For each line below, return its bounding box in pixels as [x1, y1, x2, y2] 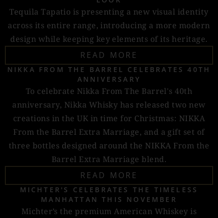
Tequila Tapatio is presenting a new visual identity [9, 6, 209, 17]
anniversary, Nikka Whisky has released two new [12, 99, 206, 110]
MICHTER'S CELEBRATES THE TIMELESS [19, 185, 199, 194]
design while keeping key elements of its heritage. [10, 34, 208, 44]
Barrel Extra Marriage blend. [51, 154, 167, 164]
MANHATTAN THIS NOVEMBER [41, 195, 177, 204]
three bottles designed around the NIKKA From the [8, 140, 210, 151]
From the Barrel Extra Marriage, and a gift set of [13, 127, 205, 137]
